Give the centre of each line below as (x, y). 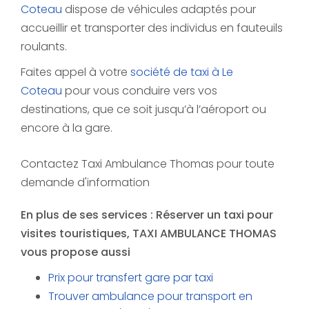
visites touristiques (74, 234)
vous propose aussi (76, 252)
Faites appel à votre (76, 72)
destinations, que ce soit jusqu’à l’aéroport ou (143, 110)
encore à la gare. (67, 128)
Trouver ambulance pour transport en (150, 297)
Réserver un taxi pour (215, 215)
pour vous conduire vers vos (140, 91)
